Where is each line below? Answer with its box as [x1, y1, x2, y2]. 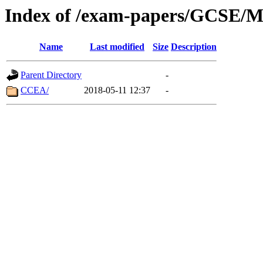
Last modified [90, 42, 144, 52]
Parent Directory [21, 70, 82, 80]
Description [171, 42, 217, 52]
